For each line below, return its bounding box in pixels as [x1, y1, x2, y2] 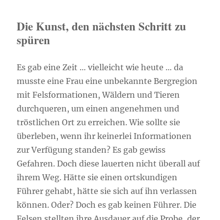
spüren [17, 31, 51, 48]
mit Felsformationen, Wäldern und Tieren [17, 90, 180, 100]
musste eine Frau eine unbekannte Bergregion [17, 76, 198, 86]
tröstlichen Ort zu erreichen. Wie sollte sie [17, 117, 181, 127]
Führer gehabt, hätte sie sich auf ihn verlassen [17, 186, 197, 196]
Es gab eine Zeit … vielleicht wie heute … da [17, 62, 184, 72]
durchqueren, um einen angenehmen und [17, 104, 180, 113]
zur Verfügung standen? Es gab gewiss [17, 145, 166, 155]
